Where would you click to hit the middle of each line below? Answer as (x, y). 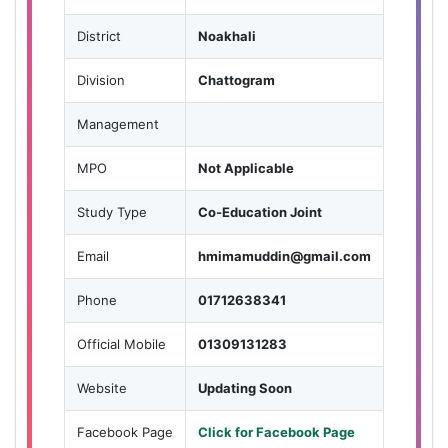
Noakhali (227, 35)
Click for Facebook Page (276, 431)
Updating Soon (245, 387)
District (99, 35)
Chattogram (236, 79)
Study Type (112, 211)
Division (101, 79)
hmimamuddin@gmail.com (284, 255)
